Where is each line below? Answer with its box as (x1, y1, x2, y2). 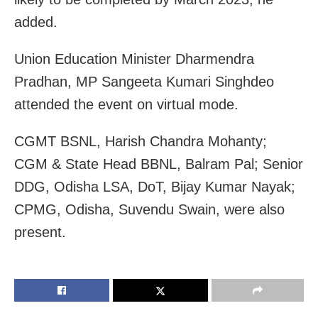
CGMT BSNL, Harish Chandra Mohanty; (14, 133, 267, 149)
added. (14, 13, 57, 30)
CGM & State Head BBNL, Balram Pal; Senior (14, 155, 303, 172)
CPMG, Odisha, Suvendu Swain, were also (14, 201, 285, 217)
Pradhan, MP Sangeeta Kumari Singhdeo (14, 73, 274, 89)
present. (14, 224, 66, 240)
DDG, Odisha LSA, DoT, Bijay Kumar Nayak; (14, 178, 295, 194)
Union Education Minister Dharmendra (14, 50, 254, 67)
